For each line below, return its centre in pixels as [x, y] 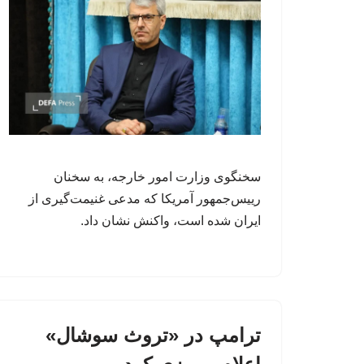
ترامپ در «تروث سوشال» [153, 335]
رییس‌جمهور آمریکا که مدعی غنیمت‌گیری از [145, 198]
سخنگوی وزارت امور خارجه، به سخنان [157, 176]
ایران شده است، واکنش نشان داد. [171, 220]
